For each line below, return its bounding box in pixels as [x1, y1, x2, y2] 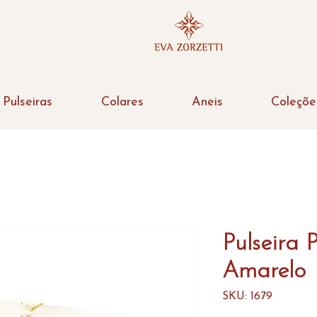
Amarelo [222, 260, 306, 283]
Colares [100, 96, 144, 109]
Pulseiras [2, 96, 52, 109]
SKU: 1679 [222, 291, 272, 302]
